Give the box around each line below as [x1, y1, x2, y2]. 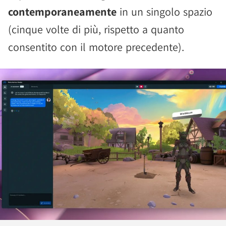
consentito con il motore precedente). [8, 40, 184, 54]
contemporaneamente [8, 5, 117, 19]
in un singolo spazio [117, 5, 212, 19]
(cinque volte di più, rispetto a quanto [8, 22, 184, 36]
